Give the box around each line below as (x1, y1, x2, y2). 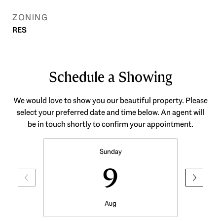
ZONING (12, 12, 48, 23)
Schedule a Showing (48, 68, 173, 86)
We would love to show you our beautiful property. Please (13, 95, 208, 106)
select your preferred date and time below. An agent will (16, 107, 205, 117)
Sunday (99, 147, 122, 156)
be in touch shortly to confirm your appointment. (28, 119, 193, 129)
